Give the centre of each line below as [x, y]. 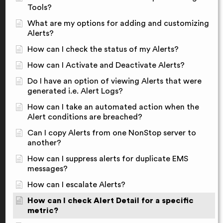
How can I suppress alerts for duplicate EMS [108, 159]
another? [44, 143]
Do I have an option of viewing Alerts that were [114, 81]
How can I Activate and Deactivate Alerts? [106, 65]
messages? [48, 168]
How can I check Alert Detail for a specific [111, 200]
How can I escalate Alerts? [76, 184]
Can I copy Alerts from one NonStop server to [112, 133]
